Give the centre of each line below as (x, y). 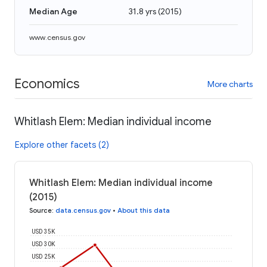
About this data (144, 210)
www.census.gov (57, 37)
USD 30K (44, 244)
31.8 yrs (142, 11)
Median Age (53, 11)
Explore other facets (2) (62, 145)
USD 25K (44, 257)
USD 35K (44, 231)
